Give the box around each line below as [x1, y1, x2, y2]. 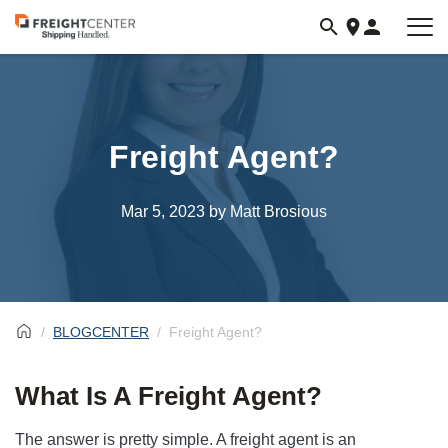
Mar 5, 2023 [121, 203, 205, 220]
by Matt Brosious [205, 203, 327, 220]
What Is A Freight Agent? [15, 381, 322, 411]
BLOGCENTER [53, 324, 149, 340]
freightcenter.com [14, 43, 144, 63]
